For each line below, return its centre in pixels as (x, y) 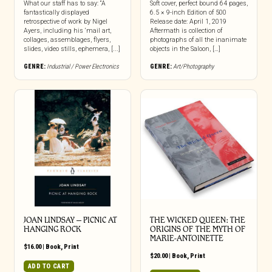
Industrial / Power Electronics (83, 67)
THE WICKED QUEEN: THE (197, 220)
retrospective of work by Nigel (65, 22)
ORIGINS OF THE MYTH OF (198, 229)
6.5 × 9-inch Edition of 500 (188, 13)
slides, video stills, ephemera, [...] (72, 49)
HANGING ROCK (52, 229)
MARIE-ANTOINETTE (186, 238)
